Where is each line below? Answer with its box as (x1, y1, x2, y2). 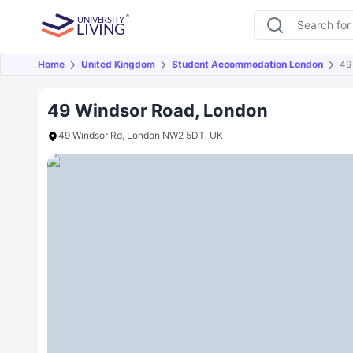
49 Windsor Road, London (47, 100, 268, 121)
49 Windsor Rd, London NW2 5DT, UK (58, 129, 223, 141)
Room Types (240, 67, 304, 80)
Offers (127, 67, 159, 80)
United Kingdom (81, 58, 155, 70)
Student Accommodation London (172, 58, 323, 70)
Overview (50, 67, 102, 80)
